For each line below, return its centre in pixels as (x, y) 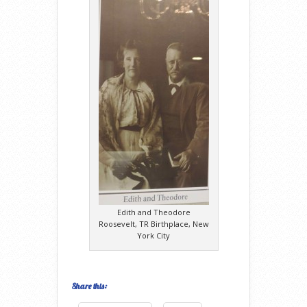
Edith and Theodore (153, 212)
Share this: (89, 286)
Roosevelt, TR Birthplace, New (153, 223)
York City (153, 235)
